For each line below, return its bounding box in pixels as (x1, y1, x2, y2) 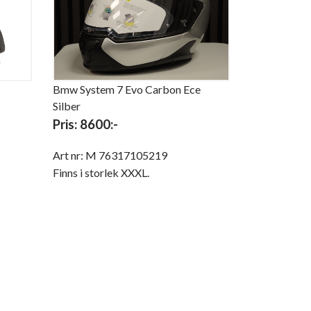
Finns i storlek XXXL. (53, 166, 151, 180)
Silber (53, 99, 81, 113)
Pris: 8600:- (53, 117, 118, 133)
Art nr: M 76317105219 (53, 149, 167, 162)
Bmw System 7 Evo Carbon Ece (53, 83, 201, 96)
